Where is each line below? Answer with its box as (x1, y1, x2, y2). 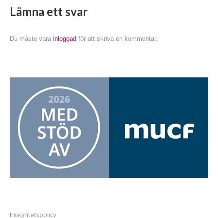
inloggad (53, 35, 76, 42)
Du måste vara (10, 35, 53, 42)
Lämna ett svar (10, 4, 88, 18)
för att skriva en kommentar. (76, 35, 158, 42)
